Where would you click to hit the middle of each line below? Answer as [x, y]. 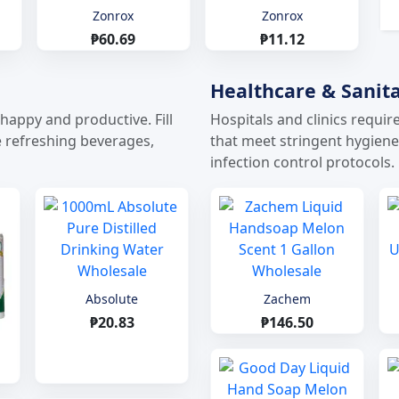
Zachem [287, 298]
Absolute [112, 298]
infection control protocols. [302, 162]
